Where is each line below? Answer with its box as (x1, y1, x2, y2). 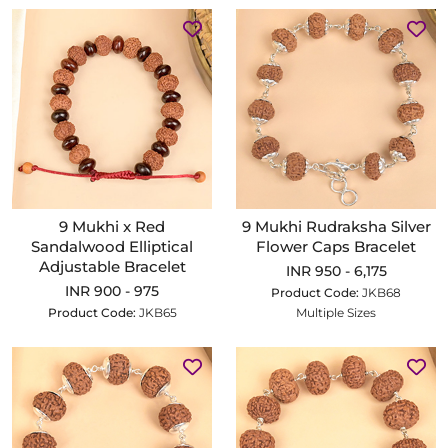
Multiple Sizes (296, 305, 376, 320)
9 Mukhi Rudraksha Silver (241, 217, 431, 236)
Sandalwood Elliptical (31, 237, 193, 256)
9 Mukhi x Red (59, 217, 165, 236)
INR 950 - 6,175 (285, 262, 387, 280)
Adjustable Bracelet (38, 257, 186, 276)
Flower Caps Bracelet (256, 237, 416, 256)
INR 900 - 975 (65, 282, 159, 300)
